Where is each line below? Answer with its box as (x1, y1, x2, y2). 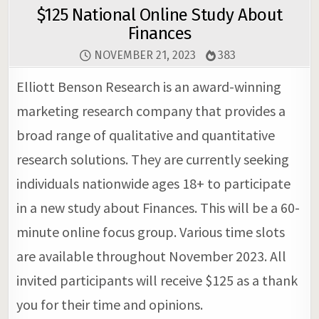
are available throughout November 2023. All (16, 246, 287, 265)
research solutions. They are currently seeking (16, 150, 290, 168)
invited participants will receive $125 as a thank (16, 271, 298, 289)
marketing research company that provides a (16, 101, 286, 120)
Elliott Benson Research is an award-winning (16, 77, 282, 95)
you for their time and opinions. (16, 295, 204, 313)
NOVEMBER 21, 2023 (90, 48, 196, 62)
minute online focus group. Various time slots (16, 222, 286, 241)
